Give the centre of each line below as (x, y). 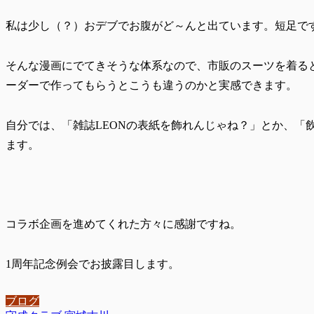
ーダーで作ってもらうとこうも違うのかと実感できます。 (151, 85)
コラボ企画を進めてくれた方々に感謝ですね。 (123, 224)
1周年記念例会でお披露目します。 (93, 264)
